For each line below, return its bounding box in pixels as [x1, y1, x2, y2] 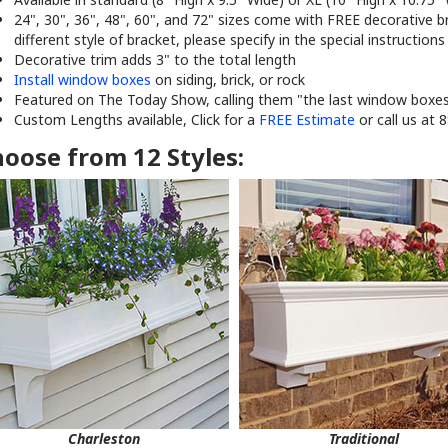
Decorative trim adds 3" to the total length [13, 30, 296, 49]
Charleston [67, 409, 140, 428]
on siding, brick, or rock [150, 50, 305, 69]
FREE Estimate [258, 90, 355, 109]
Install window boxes [13, 50, 151, 69]
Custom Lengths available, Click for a [13, 90, 259, 109]
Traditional [328, 409, 399, 428]
